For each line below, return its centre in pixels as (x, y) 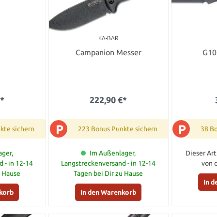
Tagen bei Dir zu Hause (108, 174)
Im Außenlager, (113, 153)
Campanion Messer (108, 53)
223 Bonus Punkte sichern (117, 129)
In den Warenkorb (108, 193)
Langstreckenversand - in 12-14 (108, 163)
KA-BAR (108, 38)
